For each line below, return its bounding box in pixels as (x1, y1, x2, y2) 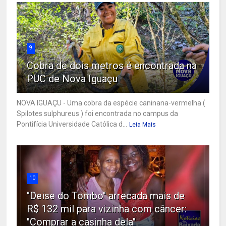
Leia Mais (129, 121, 156, 129)
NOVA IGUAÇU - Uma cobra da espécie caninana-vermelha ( (17, 99, 206, 107)
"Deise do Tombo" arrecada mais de (27, 190, 185, 202)
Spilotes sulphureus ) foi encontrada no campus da (17, 109, 179, 118)
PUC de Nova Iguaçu (27, 73, 118, 85)
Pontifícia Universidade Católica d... (17, 120, 128, 129)
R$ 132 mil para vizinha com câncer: (27, 203, 187, 215)
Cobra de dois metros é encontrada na (27, 60, 197, 72)
